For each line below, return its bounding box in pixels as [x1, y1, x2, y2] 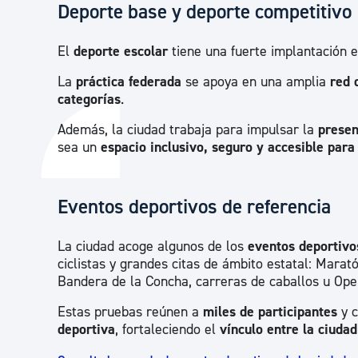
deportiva [58, 320, 115, 340]
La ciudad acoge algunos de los [58, 237, 248, 257]
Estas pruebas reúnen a [58, 303, 203, 322]
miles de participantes [203, 303, 337, 322]
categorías [58, 90, 121, 109]
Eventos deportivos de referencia [58, 194, 331, 221]
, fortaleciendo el [115, 320, 220, 340]
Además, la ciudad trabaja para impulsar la [58, 121, 318, 140]
